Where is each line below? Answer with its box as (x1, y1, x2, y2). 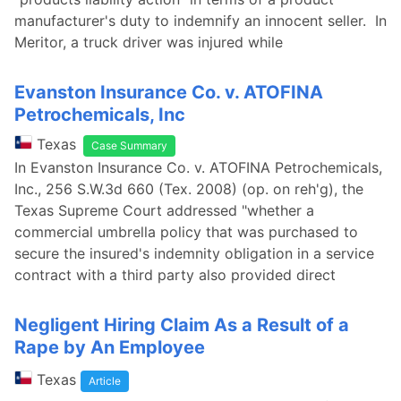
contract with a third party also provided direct (14, 266, 336, 284)
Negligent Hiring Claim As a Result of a (14, 314, 349, 336)
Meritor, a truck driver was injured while (14, 33, 283, 51)
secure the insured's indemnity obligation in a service (14, 244, 374, 262)
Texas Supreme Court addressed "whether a (14, 201, 314, 219)
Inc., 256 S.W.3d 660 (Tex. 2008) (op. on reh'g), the (14, 180, 363, 198)
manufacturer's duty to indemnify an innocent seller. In (14, 12, 387, 30)
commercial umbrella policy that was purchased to (14, 223, 358, 241)
